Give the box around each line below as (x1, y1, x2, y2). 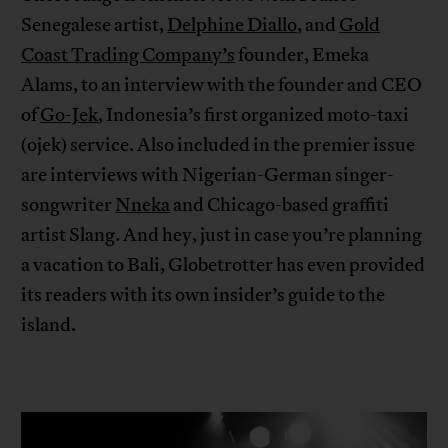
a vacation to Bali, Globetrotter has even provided (21, 253, 426, 278)
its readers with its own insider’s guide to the (21, 283, 386, 308)
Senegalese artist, (21, 13, 168, 38)
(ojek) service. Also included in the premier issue (21, 133, 416, 158)
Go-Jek (40, 103, 99, 128)
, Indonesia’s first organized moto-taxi (98, 103, 410, 128)
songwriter (21, 193, 116, 218)
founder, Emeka (235, 43, 370, 68)
